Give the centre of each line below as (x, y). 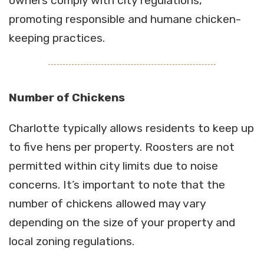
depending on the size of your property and (122, 222)
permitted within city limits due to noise (113, 166)
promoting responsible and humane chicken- (125, 19)
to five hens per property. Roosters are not (122, 147)
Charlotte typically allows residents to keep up (131, 128)
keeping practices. (57, 38)
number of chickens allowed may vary (108, 203)
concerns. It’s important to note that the (117, 184)
